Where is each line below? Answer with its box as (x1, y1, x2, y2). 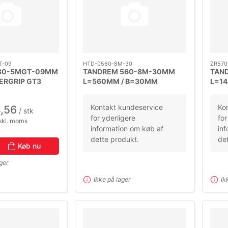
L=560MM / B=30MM (82, 76, 158, 85)
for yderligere (90, 113, 135, 122)
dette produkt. (90, 135, 139, 144)
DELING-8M (82, 86, 124, 95)
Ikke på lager (93, 176, 131, 183)
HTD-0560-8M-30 (82, 60, 132, 67)
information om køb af (90, 124, 163, 133)
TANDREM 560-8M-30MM (82, 67, 175, 76)
